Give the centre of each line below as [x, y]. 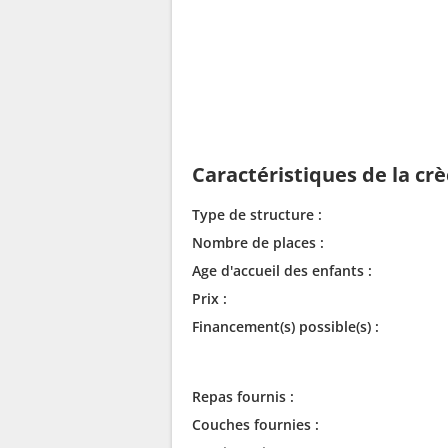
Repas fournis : [243, 396]
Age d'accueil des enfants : [282, 270]
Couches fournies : [255, 424]
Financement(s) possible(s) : [285, 326]
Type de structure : [257, 214]
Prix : [209, 298]
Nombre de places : [258, 242]
